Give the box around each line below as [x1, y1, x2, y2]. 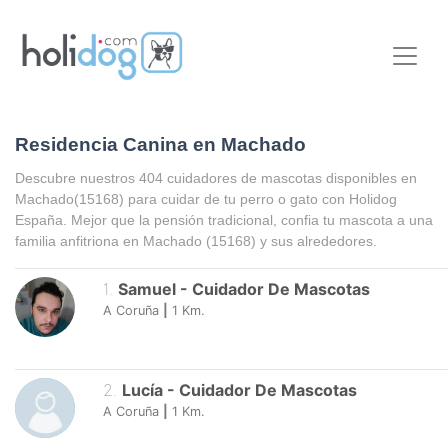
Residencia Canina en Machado [15, 134, 306, 156]
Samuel [117, 278, 176, 299]
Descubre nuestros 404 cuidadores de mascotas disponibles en [15, 169, 417, 186]
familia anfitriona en [15, 232, 143, 249]
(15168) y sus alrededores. [206, 232, 377, 249]
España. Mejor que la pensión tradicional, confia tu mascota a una [15, 211, 433, 228]
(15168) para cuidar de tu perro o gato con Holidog [74, 190, 397, 207]
